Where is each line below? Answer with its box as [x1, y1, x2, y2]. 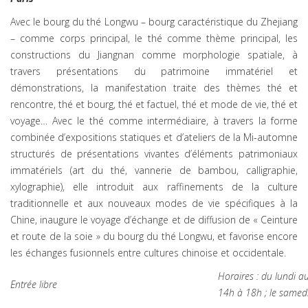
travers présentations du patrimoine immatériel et [10, 65, 298, 78]
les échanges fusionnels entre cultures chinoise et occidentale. [10, 246, 286, 259]
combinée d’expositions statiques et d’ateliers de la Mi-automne [10, 131, 298, 144]
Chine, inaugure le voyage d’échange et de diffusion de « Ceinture [10, 213, 298, 226]
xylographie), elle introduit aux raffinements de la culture [10, 180, 298, 193]
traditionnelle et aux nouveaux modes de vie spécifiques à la [10, 197, 298, 210]
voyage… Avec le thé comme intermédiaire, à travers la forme [10, 114, 298, 127]
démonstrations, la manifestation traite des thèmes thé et [10, 81, 298, 94]
